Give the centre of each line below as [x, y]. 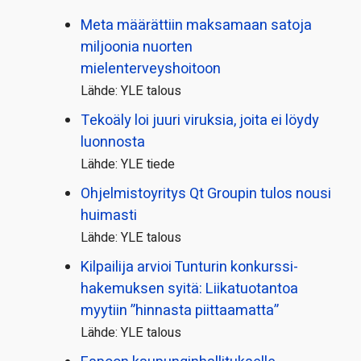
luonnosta [113, 143]
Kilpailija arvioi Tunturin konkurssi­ [189, 268]
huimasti [109, 216]
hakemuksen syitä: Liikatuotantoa [189, 289]
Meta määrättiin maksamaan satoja [196, 26]
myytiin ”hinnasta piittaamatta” [180, 311]
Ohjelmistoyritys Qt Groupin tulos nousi [206, 194]
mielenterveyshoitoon [151, 69]
